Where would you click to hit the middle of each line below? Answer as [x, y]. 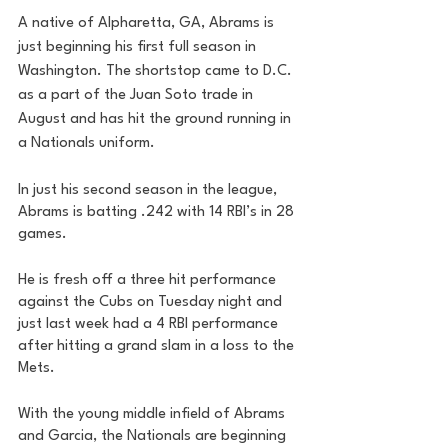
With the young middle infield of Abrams [153, 414]
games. [44, 234]
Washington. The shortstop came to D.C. [157, 71]
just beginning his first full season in [139, 47]
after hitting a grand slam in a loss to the [158, 346]
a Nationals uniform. [88, 143]
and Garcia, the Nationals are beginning [154, 436]
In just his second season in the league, [149, 190]
